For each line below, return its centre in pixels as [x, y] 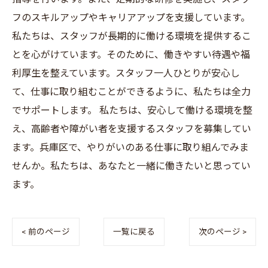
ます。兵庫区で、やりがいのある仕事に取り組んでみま [130, 147]
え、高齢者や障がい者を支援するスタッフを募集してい [132, 129]
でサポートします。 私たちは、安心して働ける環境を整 [132, 110]
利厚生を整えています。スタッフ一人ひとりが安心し [126, 73]
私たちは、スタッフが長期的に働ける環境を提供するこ [132, 36]
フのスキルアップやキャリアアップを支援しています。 [131, 18]
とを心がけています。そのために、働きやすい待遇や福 [131, 55]
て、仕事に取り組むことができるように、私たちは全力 [131, 92]
